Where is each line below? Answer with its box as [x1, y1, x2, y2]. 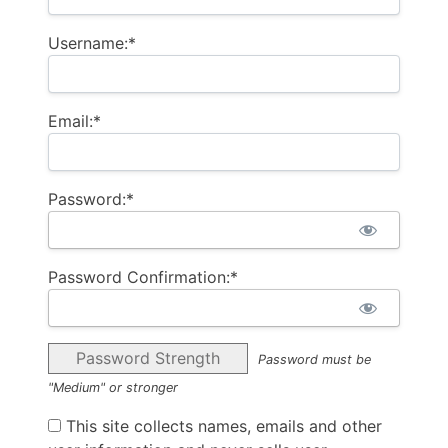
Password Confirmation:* [48, 267, 238, 288]
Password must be [258, 352, 371, 368]
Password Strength [76, 348, 220, 369]
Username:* [48, 33, 136, 54]
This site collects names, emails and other [61, 416, 382, 437]
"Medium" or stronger [48, 380, 178, 396]
